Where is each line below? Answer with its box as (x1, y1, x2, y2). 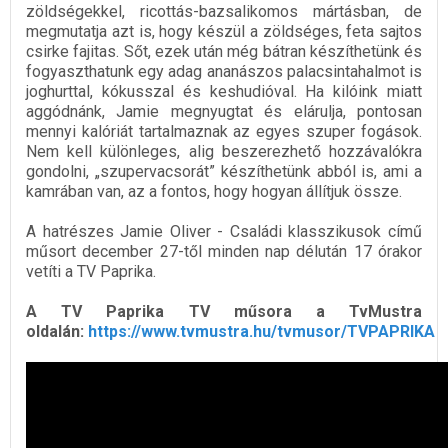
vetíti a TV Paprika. (26, 262, 156, 282)
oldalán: (26, 322, 88, 342)
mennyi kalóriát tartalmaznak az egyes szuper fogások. (26, 122, 422, 142)
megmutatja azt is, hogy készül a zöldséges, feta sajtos (26, 22, 422, 42)
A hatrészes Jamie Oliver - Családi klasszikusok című (26, 222, 422, 242)
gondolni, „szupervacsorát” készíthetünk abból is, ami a (26, 162, 422, 182)
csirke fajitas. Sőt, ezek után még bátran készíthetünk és (26, 42, 422, 62)
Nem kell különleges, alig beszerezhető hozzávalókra (26, 142, 422, 162)
